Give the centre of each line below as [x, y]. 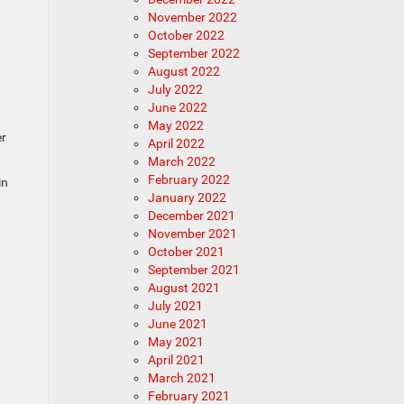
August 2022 [184, 71]
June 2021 [177, 324]
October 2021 [186, 252]
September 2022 [193, 53]
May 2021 [175, 342]
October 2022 [186, 35]
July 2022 [175, 89]
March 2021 [181, 378]
